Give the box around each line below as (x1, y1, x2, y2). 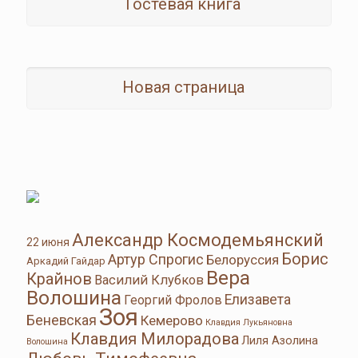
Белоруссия (206, 251, 279, 268)
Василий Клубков (94, 272, 204, 288)
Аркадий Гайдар (26, 254, 105, 267)
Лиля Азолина (241, 333, 318, 348)
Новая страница (121, 77, 245, 97)
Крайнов (26, 269, 92, 288)
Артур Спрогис (108, 250, 204, 268)
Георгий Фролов (124, 292, 222, 308)
